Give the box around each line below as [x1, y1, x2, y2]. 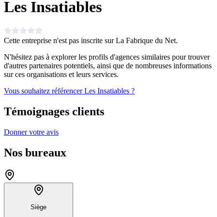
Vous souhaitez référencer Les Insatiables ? [4, 86, 135, 95]
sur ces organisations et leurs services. [4, 70, 119, 78]
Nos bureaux [4, 146, 66, 159]
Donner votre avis [4, 127, 59, 136]
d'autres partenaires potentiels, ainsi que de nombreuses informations [4, 61, 212, 70]
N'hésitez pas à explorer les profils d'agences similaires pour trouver [4, 52, 210, 61]
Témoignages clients [4, 105, 104, 118]
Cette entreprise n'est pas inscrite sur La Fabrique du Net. [4, 36, 178, 45]
